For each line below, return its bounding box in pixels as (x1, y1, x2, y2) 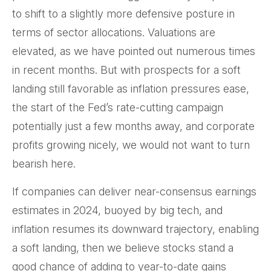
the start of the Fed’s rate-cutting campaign (12, 101, 223, 114)
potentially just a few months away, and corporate (12, 120, 255, 133)
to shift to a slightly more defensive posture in (12, 7, 235, 21)
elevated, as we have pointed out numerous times (12, 45, 255, 58)
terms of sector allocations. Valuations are (12, 26, 215, 39)
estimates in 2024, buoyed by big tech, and (12, 204, 223, 217)
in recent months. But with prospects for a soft (12, 64, 241, 77)
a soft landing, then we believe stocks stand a (12, 241, 233, 255)
